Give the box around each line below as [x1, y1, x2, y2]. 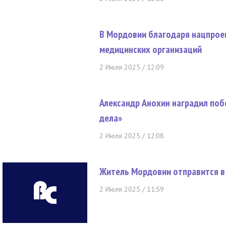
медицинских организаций [99, 43, 202, 56]
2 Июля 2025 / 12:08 [99, 131, 164, 140]
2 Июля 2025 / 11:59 [99, 185, 164, 194]
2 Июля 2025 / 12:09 [99, 63, 164, 72]
